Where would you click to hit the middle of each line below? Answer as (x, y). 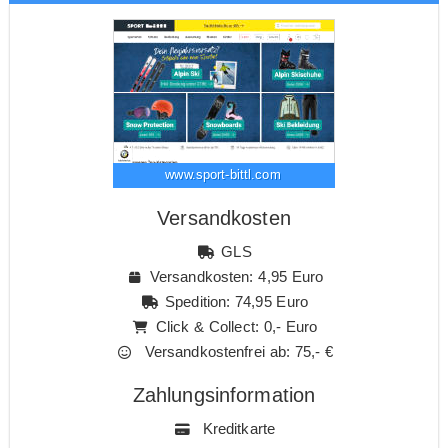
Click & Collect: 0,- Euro (236, 326)
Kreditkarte (236, 428)
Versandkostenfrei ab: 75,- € (236, 351)
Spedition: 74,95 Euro (236, 301)
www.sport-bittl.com (223, 174)
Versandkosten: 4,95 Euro (236, 276)
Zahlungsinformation (224, 394)
